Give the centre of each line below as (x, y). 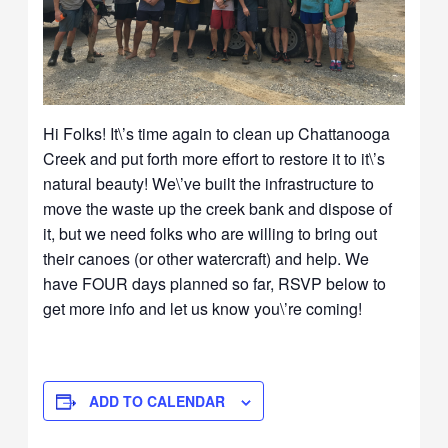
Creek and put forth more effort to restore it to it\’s (214, 158)
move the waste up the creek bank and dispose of (218, 208)
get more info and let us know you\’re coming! (203, 308)
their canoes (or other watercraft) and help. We (206, 258)
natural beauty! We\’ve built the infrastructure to (209, 183)
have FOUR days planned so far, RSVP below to (215, 283)
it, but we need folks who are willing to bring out (210, 233)
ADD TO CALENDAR (157, 400)
